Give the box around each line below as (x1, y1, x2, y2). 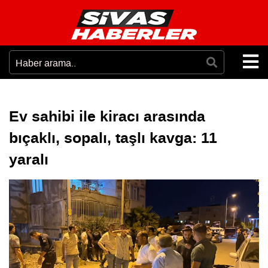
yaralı (9, 149, 48, 170)
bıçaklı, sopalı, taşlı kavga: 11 (9, 127, 217, 149)
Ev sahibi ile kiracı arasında (9, 106, 205, 127)
